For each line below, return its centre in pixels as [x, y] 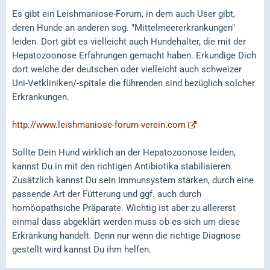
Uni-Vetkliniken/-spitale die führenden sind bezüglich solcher [133, 83]
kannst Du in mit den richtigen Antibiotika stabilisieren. [122, 166]
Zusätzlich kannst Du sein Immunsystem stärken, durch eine [133, 180]
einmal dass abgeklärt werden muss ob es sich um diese [126, 222]
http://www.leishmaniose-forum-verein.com [99, 125]
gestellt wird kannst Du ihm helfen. [82, 250]
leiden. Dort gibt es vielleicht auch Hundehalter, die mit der [129, 42]
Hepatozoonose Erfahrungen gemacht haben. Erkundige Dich [134, 55]
